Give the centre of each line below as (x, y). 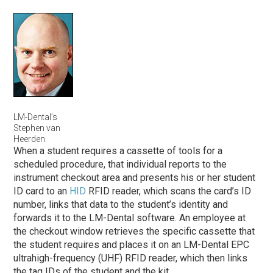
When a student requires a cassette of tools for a (118, 151)
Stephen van (37, 128)
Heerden (30, 139)
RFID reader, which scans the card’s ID (169, 191)
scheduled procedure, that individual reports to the (120, 164)
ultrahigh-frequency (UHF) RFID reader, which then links (131, 258)
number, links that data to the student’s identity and (121, 204)
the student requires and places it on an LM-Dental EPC (132, 244)
